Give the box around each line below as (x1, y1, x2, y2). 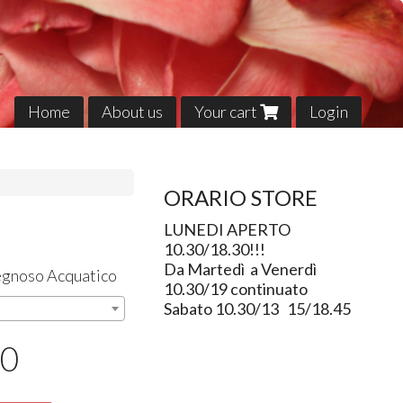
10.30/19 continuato (163, 279, 310, 300)
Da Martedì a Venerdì (163, 259, 317, 280)
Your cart (193, 101, 260, 121)
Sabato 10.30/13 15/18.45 (163, 299, 351, 319)
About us (101, 101, 163, 121)
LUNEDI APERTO (163, 219, 291, 240)
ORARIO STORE (163, 184, 318, 211)
